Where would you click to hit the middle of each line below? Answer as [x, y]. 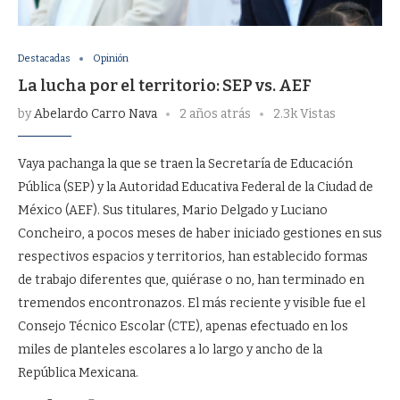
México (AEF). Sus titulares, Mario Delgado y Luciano [173, 210]
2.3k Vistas [304, 114]
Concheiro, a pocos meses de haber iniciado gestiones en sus [200, 233]
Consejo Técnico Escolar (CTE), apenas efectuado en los [183, 326]
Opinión [111, 58]
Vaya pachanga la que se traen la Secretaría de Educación [185, 164]
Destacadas [44, 58]
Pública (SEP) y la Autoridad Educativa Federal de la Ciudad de [196, 187]
